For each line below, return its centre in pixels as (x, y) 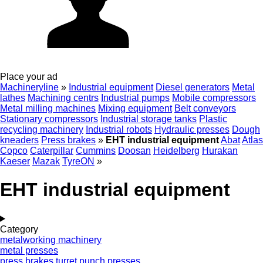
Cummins (96, 151)
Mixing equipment (135, 108)
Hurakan (220, 151)
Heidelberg (176, 151)
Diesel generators (193, 87)
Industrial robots (119, 129)
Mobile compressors (214, 98)
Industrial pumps (135, 98)
